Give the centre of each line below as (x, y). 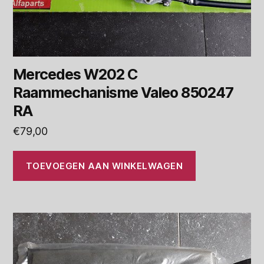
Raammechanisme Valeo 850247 (123, 93)
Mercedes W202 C (75, 75)
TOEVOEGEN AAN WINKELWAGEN (104, 166)
